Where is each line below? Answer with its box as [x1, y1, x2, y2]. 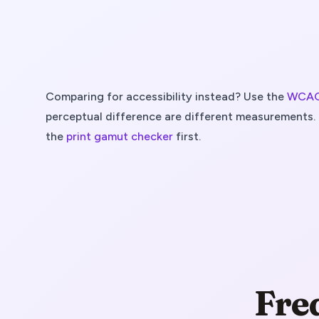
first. [173, 130, 201, 143]
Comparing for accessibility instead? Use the [46, 90, 284, 103]
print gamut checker [66, 130, 173, 143]
